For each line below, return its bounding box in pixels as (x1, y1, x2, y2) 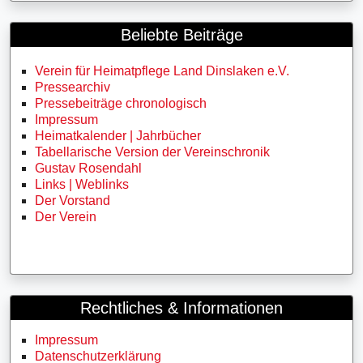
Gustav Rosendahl (35, 161, 142, 175)
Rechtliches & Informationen (80, 299, 283, 317)
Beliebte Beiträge (120, 26, 243, 44)
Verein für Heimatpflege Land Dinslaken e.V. (35, 64, 289, 78)
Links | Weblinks (35, 177, 129, 191)
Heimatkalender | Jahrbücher (35, 129, 201, 143)
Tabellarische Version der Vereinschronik (35, 145, 270, 159)
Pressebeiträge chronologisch (35, 96, 207, 110)
